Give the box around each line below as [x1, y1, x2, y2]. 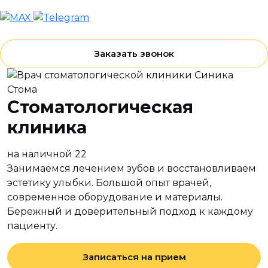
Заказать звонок [94, 47, 174, 59]
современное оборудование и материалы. [7, 191, 223, 203]
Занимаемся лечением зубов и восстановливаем [7, 162, 256, 174]
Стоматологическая [7, 96, 193, 117]
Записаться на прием [82, 251, 186, 263]
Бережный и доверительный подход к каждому [7, 205, 253, 217]
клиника [7, 116, 87, 138]
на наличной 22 [7, 148, 87, 160]
